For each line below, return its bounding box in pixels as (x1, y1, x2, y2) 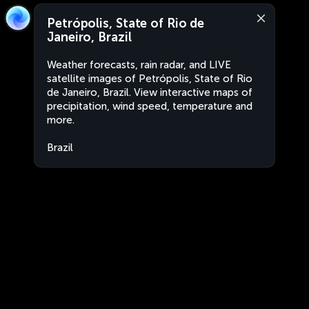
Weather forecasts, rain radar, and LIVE (47, 59, 231, 71)
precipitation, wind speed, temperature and (47, 100, 252, 112)
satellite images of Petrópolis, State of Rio (47, 72, 252, 85)
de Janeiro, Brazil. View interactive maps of (47, 86, 252, 99)
